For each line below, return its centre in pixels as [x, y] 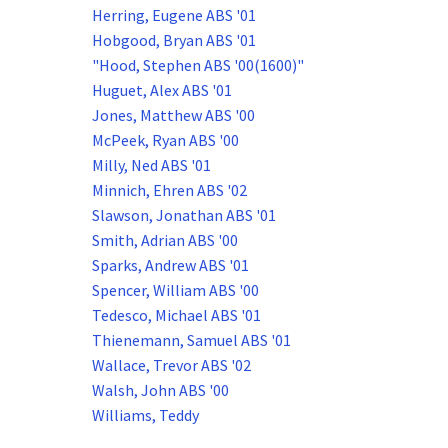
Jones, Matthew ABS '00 [173, 115]
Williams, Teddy [145, 415]
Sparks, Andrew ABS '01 [170, 265]
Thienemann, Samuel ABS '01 [191, 340]
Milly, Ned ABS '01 [151, 165]
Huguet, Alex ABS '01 [162, 90]
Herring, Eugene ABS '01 [174, 15]
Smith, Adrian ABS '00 [165, 240]
